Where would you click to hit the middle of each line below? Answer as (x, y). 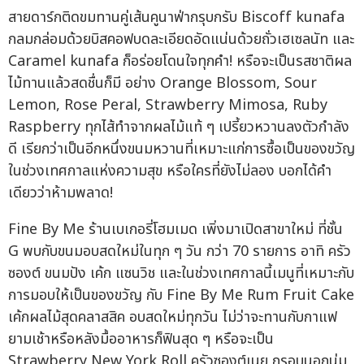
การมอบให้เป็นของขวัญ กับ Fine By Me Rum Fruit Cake (181, 296)
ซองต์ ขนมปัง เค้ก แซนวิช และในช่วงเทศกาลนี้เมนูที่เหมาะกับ (181, 274)
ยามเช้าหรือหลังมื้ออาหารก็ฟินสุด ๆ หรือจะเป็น (141, 340)
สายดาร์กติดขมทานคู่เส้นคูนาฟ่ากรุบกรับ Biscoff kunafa (176, 18)
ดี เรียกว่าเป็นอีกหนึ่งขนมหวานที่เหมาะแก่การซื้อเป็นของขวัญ (182, 149)
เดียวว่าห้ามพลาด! (61, 193)
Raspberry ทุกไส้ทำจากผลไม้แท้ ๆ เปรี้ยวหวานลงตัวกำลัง (179, 128)
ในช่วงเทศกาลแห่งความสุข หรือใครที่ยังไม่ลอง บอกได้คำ (170, 171)
